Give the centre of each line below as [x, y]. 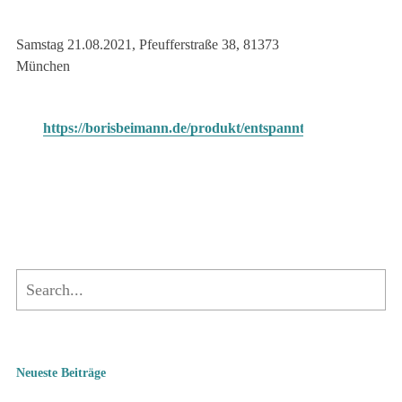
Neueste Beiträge [61, 373]
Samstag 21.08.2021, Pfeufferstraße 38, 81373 [148, 44]
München [43, 66]
